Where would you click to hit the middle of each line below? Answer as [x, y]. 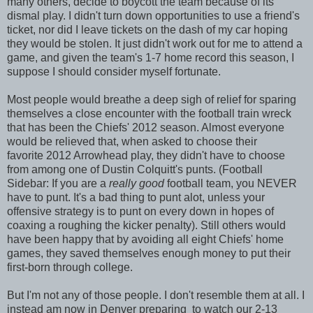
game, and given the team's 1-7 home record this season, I [151, 57]
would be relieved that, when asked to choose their [132, 141]
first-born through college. [70, 267]
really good [137, 183]
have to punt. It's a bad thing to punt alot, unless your [136, 197]
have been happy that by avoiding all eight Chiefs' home [145, 239]
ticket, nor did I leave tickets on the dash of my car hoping [147, 29]
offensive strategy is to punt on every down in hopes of [140, 211]
